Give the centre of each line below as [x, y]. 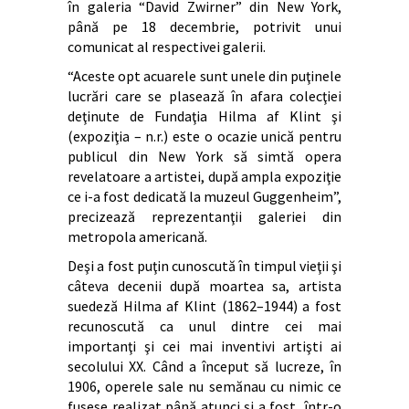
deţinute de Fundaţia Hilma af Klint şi [204, 115]
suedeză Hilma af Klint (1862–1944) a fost [204, 305]
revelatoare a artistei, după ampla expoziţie [204, 176]
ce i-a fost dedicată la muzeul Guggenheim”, [204, 196]
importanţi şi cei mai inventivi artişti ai [204, 346]
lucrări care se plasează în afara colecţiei [204, 95]
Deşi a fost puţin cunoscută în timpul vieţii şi [204, 265]
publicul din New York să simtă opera [204, 156]
